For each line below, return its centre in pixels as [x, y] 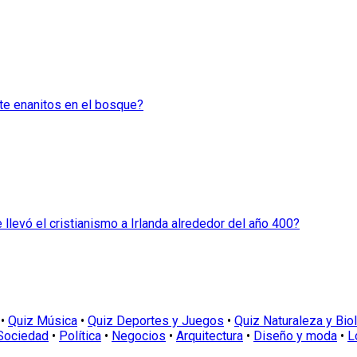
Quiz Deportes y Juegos [156, 320]
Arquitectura [210, 335]
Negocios [139, 335]
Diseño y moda [295, 335]
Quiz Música [43, 320]
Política [80, 335]
